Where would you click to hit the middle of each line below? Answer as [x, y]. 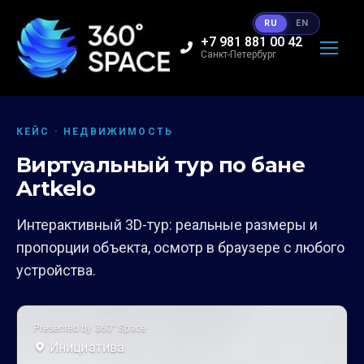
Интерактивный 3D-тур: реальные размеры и [167, 224]
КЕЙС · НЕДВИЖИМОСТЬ [95, 131]
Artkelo [56, 188]
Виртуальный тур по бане [161, 165]
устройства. [56, 270]
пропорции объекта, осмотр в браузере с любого [180, 247]
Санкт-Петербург [238, 55]
